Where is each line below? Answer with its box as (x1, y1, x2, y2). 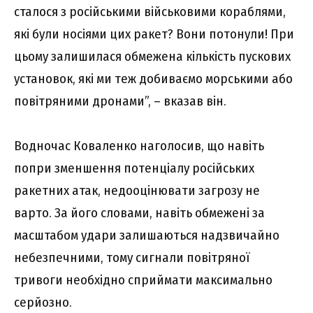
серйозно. (14, 294, 72, 311)
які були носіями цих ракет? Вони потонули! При (14, 26, 294, 43)
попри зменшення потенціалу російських (14, 160, 254, 177)
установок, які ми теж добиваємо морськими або (14, 71, 293, 87)
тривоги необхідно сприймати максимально (14, 272, 272, 289)
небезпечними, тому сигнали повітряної (14, 249, 250, 266)
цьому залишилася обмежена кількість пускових (14, 48, 291, 65)
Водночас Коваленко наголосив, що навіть (14, 138, 264, 154)
